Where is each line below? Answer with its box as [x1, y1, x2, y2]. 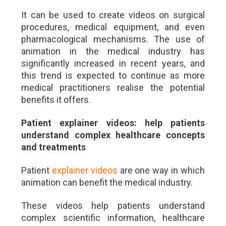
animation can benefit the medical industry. [21, 177, 193, 188]
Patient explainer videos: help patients [21, 118, 205, 128]
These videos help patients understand [21, 200, 205, 211]
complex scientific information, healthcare [21, 212, 205, 223]
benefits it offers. [21, 94, 91, 105]
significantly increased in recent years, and [21, 58, 205, 69]
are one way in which [117, 165, 205, 176]
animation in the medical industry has [21, 46, 205, 56]
